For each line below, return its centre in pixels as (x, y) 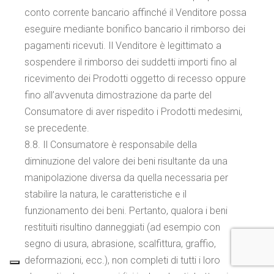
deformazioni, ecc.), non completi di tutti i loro (123, 260)
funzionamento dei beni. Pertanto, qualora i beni (126, 211)
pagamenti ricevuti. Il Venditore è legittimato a (123, 46)
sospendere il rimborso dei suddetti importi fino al (131, 62)
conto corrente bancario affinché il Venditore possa (136, 13)
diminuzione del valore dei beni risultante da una (126, 161)
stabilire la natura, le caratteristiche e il (106, 194)
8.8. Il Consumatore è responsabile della (111, 145)
